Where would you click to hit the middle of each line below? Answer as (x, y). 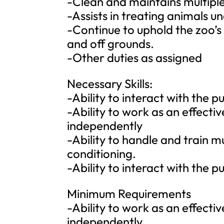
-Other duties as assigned (135, 57)
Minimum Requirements (129, 193)
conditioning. (102, 153)
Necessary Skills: (110, 83)
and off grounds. (111, 43)
